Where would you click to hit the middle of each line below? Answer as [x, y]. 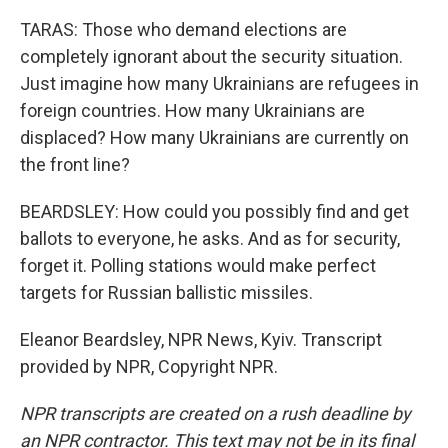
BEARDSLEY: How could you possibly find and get [214, 211]
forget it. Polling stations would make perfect [198, 265]
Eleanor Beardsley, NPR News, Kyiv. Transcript [201, 339]
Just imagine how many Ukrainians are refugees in [219, 83]
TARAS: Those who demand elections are [183, 29]
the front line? [75, 164]
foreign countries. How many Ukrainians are [192, 110]
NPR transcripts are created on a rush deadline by [215, 413]
